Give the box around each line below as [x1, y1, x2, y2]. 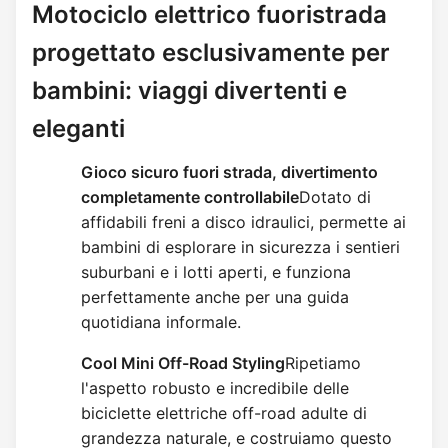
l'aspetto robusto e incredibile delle [81, 378, 349, 398]
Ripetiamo [285, 353, 361, 373]
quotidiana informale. [81, 312, 241, 332]
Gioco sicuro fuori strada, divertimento [81, 162, 378, 182]
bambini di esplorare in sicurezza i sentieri [81, 237, 400, 257]
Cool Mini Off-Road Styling [81, 353, 285, 373]
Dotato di [299, 187, 371, 207]
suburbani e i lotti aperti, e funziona [81, 262, 351, 282]
